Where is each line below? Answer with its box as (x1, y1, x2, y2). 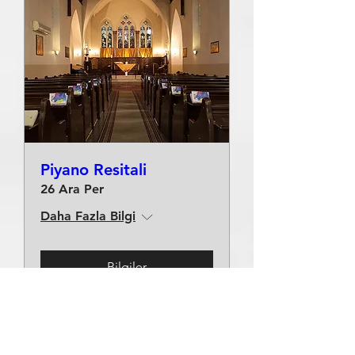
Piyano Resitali (40, 160, 147, 179)
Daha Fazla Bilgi (40, 208, 136, 223)
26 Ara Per (40, 181, 104, 197)
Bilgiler (107, 259, 147, 274)
